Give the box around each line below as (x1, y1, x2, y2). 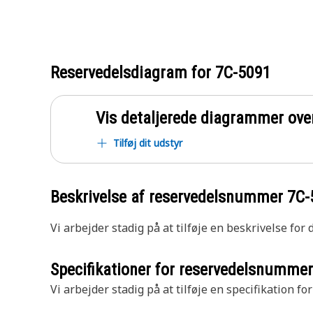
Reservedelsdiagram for (50, 63, 215, 82)
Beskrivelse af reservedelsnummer (50, 187, 287, 207)
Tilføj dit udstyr (113, 136, 182, 150)
